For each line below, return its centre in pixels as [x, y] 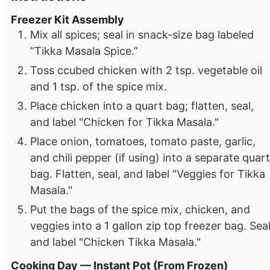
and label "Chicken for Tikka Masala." [124, 122]
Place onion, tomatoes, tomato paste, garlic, [143, 141]
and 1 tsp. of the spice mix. [99, 86]
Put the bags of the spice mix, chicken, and [140, 209]
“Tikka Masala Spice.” [84, 51]
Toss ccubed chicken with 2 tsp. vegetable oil [146, 70]
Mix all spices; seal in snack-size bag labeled [142, 34]
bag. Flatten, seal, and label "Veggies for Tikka [148, 174]
